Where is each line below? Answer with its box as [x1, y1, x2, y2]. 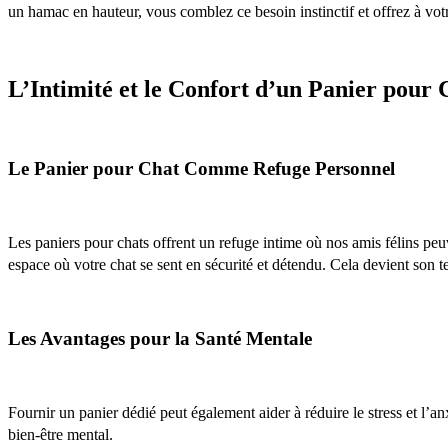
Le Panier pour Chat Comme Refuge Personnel [8, 157, 395, 179]
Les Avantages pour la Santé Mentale [8, 327, 312, 349]
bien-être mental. [8, 425, 113, 443]
